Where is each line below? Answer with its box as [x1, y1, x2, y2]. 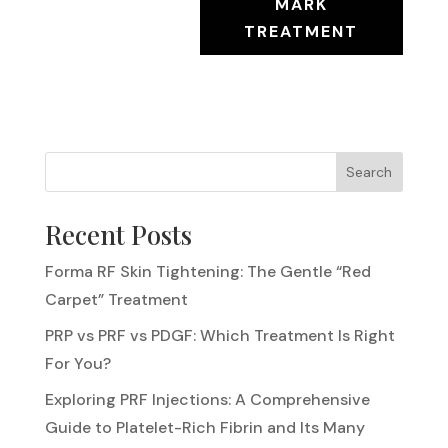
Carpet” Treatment [44, 288, 188, 310]
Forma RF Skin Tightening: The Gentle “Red [44, 260, 371, 282]
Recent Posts [44, 216, 192, 252]
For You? [44, 352, 111, 374]
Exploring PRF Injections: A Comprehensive [44, 388, 370, 410]
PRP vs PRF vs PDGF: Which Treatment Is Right [44, 324, 395, 346]
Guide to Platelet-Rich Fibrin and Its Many [44, 416, 365, 438]
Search [346, 162, 393, 181]
